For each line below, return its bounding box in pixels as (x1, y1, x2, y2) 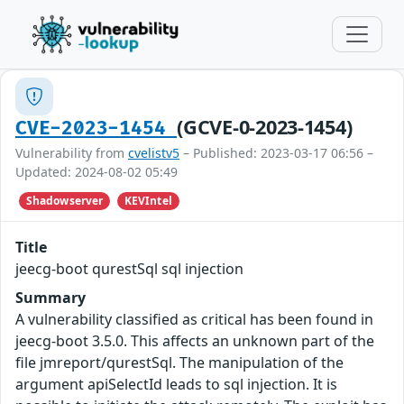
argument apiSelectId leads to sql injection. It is (15, 374, 337, 395)
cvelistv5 (128, 144, 179, 161)
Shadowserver (25, 193, 104, 209)
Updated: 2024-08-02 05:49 (15, 163, 178, 180)
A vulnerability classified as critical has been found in (15, 309, 373, 330)
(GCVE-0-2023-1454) (177, 114, 353, 140)
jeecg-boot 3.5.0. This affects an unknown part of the (15, 331, 374, 352)
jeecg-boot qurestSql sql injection (15, 259, 243, 280)
